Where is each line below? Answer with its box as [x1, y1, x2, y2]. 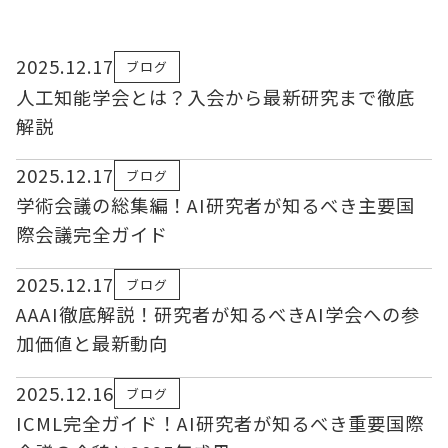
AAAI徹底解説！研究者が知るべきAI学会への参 [15, 301, 420, 328]
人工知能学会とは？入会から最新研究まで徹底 [15, 83, 415, 110]
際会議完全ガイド [15, 221, 168, 248]
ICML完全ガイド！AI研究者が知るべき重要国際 [15, 410, 424, 437]
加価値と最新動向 [15, 330, 168, 357]
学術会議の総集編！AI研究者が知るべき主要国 [15, 192, 415, 219]
